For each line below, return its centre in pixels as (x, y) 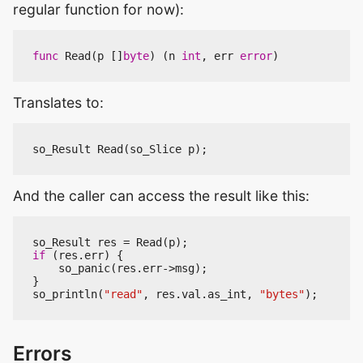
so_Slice (156, 149)
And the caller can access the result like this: (161, 195)
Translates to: (58, 102)
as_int (227, 294)
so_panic (84, 268)
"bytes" (282, 294)
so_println (65, 294)
